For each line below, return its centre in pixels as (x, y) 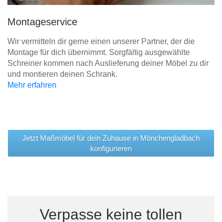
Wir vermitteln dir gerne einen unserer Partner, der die (101, 42)
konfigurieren (111, 149)
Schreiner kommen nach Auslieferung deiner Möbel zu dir (108, 63)
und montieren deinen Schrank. (62, 74)
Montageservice (42, 22)
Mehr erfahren (32, 85)
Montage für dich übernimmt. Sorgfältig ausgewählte (99, 53)
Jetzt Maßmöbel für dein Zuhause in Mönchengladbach (111, 138)
